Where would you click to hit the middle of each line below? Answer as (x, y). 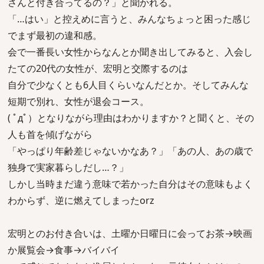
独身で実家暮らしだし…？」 (68, 167)
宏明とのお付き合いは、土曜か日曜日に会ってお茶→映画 (130, 233)
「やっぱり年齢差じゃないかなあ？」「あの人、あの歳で (130, 151)
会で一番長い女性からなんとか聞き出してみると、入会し (130, 52)
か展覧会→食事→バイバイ (64, 250)
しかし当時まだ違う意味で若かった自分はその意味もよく (130, 184)
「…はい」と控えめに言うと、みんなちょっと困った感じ (129, 19)
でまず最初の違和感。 (55, 35)
